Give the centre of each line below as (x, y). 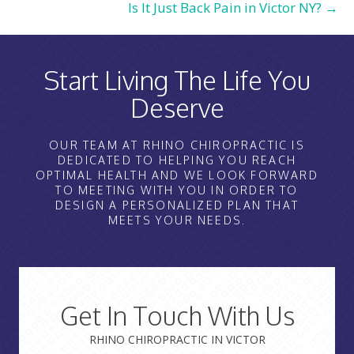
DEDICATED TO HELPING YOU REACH (177, 160)
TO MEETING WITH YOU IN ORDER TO (177, 190)
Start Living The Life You (177, 81)
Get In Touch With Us (177, 316)
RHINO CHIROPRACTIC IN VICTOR (177, 340)
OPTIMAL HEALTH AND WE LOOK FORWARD (177, 175)
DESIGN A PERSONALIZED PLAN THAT (177, 205)
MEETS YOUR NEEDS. (177, 220)
